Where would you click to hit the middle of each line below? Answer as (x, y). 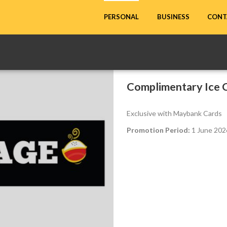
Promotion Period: (158, 130)
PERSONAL (122, 17)
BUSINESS (174, 17)
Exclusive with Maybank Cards (174, 113)
